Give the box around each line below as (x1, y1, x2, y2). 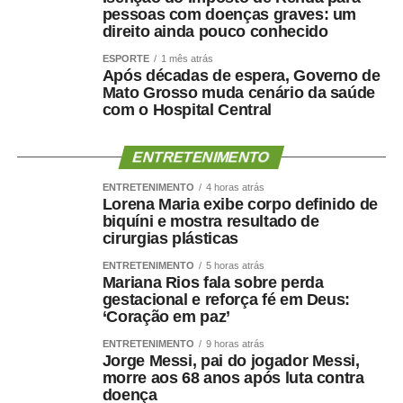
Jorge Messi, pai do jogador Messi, (102, 352, 360, 370)
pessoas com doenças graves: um (102, 5, 357, 23)
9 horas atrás (205, 338, 264, 349)
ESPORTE (102, 53, 149, 64)
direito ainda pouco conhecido (102, 22, 328, 40)
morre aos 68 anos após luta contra (102, 369, 364, 387)
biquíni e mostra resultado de (102, 212, 319, 230)
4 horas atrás (205, 182, 264, 193)
